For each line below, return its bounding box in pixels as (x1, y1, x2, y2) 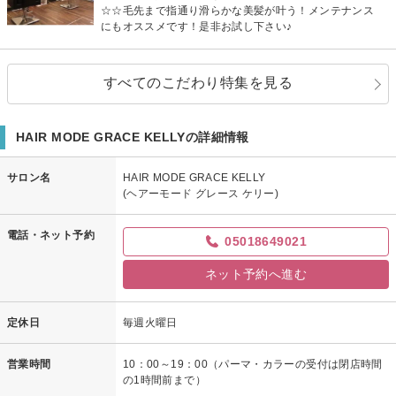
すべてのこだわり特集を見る (103, 74, 293, 90)
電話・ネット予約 (7, 228, 95, 241)
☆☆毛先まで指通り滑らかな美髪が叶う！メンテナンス (101, 4, 374, 17)
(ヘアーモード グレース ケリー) (123, 187, 279, 200)
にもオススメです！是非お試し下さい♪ (101, 19, 293, 33)
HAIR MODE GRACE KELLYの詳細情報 (16, 129, 249, 144)
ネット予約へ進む (204, 266, 308, 281)
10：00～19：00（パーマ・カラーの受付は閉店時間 (123, 357, 383, 370)
